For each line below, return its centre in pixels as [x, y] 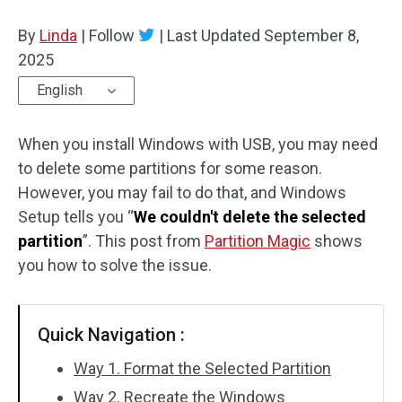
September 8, [311, 35]
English [60, 90]
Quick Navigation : [111, 335]
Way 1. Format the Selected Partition [202, 368]
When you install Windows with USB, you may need [198, 144]
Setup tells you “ [76, 217]
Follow [112, 35]
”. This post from [144, 241]
